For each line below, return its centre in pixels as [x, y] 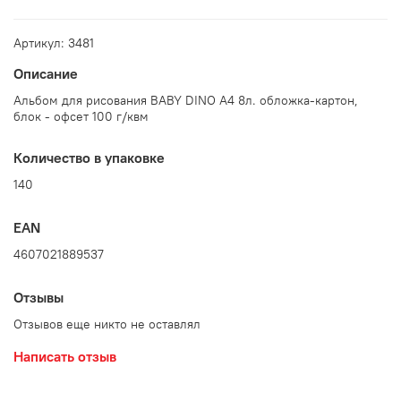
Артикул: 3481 [54, 43]
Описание [46, 74]
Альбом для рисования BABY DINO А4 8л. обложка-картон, [186, 100]
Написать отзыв [65, 357]
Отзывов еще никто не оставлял [107, 324]
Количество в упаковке [89, 157]
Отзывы [38, 298]
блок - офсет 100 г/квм [81, 116]
